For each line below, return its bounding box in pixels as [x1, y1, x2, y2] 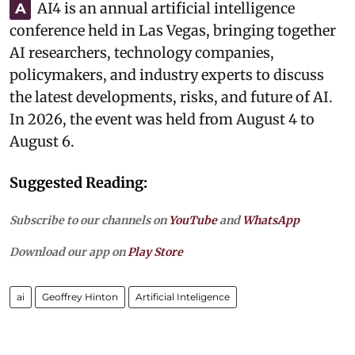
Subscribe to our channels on [10, 213, 169, 227]
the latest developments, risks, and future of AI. [10, 88, 333, 106]
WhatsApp [242, 213, 300, 227]
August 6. [10, 132, 74, 151]
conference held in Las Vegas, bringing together [10, 21, 336, 40]
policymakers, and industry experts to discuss [10, 66, 324, 84]
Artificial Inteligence [136, 291, 230, 303]
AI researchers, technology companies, [10, 44, 274, 62]
